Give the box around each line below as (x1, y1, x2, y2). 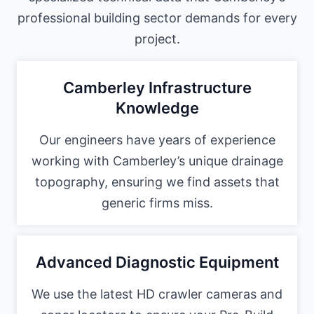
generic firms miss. (101, 196, 213, 211)
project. (134, 32, 180, 47)
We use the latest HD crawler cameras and (32, 286, 282, 301)
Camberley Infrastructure (62, 78, 252, 97)
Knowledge (115, 99, 199, 118)
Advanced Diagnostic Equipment (35, 252, 279, 271)
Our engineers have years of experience (39, 132, 275, 148)
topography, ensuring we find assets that (34, 175, 280, 190)
